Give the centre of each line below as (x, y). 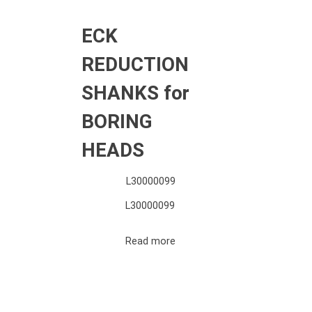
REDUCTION (135, 64)
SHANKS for (135, 93)
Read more (150, 241)
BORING (117, 121)
